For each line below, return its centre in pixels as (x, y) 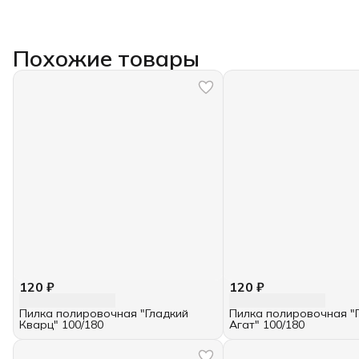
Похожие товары (106, 58)
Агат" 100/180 (267, 325)
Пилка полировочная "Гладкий (104, 314)
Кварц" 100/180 (61, 325)
